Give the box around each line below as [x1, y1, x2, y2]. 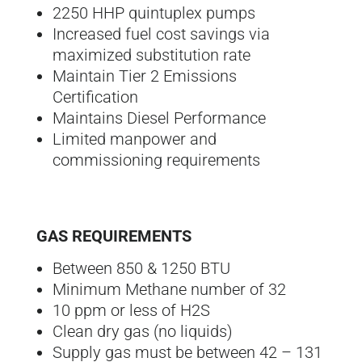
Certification [52, 87, 138, 107]
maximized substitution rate [52, 45, 250, 65]
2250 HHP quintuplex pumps [52, 3, 255, 23]
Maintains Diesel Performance [52, 108, 266, 128]
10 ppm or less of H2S [52, 301, 210, 321]
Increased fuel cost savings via [52, 24, 270, 44]
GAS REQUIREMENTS [36, 226, 192, 246]
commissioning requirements [52, 150, 260, 170]
